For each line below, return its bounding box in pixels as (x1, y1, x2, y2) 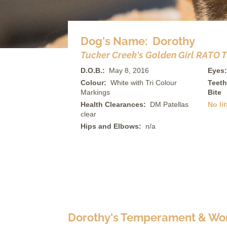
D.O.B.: (81, 66, 109, 74)
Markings (81, 88, 110, 96)
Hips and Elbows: (81, 122, 146, 130)
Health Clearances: (81, 100, 150, 108)
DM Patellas (150, 100, 189, 108)
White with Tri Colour (110, 79, 177, 87)
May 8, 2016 (109, 66, 149, 74)
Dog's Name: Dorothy (81, 34, 196, 48)
